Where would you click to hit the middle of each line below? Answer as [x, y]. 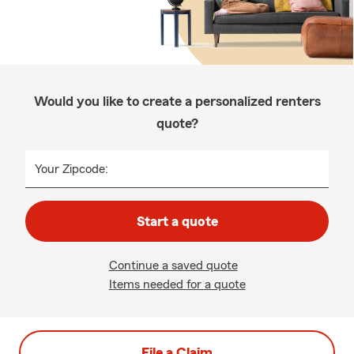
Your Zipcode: [72, 169]
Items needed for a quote [177, 284]
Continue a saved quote [173, 265]
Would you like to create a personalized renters [177, 101]
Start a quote [177, 221]
